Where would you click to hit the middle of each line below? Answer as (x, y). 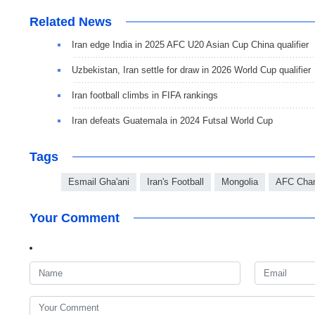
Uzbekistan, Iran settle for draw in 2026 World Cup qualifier (191, 70)
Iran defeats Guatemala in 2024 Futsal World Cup (172, 121)
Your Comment (75, 218)
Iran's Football (175, 182)
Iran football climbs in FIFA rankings (145, 96)
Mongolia (240, 182)
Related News (71, 22)
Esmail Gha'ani (99, 182)
